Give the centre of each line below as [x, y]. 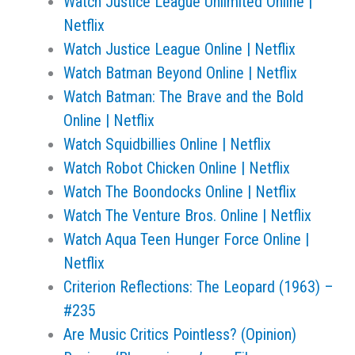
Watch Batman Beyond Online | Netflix [180, 73]
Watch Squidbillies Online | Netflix [167, 144]
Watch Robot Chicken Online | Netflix [177, 168]
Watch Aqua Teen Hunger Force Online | [186, 239]
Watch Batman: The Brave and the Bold [183, 97]
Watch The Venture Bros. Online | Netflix [187, 216]
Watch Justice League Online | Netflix [179, 49]
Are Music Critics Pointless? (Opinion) [180, 334]
